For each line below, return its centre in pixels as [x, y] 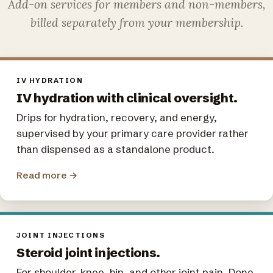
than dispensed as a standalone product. [116, 149]
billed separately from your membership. [136, 23]
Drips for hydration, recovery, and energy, [117, 118]
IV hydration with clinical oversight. [127, 98]
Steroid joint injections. [88, 253]
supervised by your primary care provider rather [133, 133]
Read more [43, 175]
